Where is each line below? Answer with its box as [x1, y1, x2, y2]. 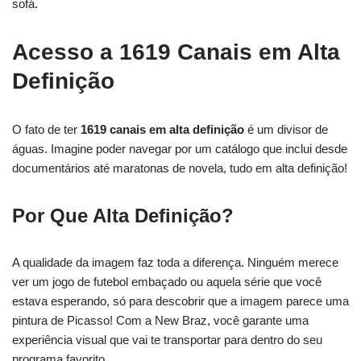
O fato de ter [12, 122, 81, 136]
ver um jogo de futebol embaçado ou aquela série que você [12, 275, 322, 288]
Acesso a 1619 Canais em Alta [12, 39, 340, 64]
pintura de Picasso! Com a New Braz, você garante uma [12, 313, 309, 327]
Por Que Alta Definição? [12, 205, 234, 226]
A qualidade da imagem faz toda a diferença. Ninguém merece [12, 255, 338, 269]
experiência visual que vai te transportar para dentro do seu [12, 333, 322, 346]
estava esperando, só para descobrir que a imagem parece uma [12, 294, 349, 308]
